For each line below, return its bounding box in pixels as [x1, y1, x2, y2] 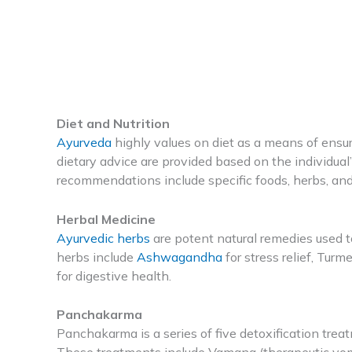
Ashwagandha [137, 248, 222, 265]
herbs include [57, 248, 137, 265]
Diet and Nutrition [57, 115, 170, 132]
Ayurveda [57, 134, 112, 151]
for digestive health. [57, 267, 171, 284]
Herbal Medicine [57, 211, 156, 227]
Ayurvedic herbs [57, 229, 150, 246]
